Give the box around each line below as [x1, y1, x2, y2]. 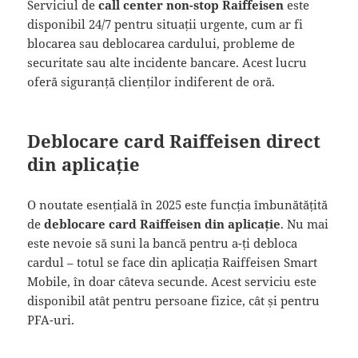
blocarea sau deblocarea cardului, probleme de [27, 34, 296, 51]
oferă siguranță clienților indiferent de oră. [27, 73, 276, 89]
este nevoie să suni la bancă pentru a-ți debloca [27, 234, 298, 251]
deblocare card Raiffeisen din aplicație [44, 215, 281, 232]
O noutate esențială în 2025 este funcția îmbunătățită [27, 196, 328, 213]
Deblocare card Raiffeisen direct [27, 128, 321, 153]
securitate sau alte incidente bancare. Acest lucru [27, 54, 308, 70]
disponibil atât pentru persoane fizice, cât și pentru [27, 292, 320, 308]
